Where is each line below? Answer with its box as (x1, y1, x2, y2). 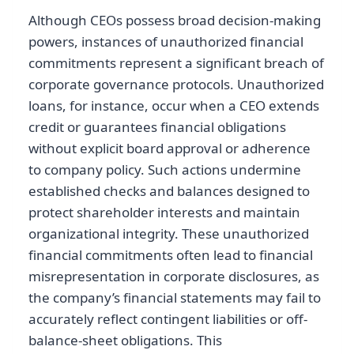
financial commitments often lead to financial (28, 246, 313, 265)
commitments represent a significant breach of (28, 54, 324, 73)
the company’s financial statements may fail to (28, 288, 321, 307)
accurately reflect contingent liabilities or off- (28, 310, 307, 329)
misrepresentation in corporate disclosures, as (28, 267, 319, 286)
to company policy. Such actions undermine (28, 160, 301, 179)
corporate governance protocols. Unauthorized (28, 75, 324, 94)
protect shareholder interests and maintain (28, 203, 300, 222)
